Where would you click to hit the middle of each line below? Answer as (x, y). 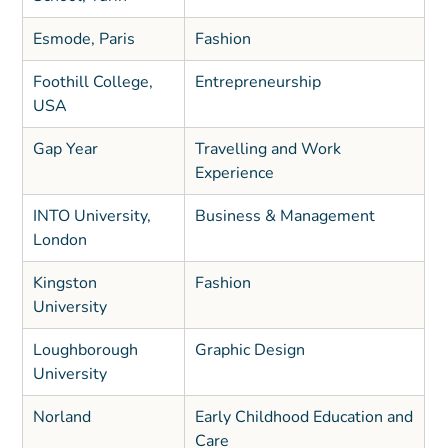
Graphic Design (249, 350)
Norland (61, 417)
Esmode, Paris (83, 39)
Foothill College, (92, 82)
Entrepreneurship (257, 82)
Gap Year (65, 149)
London (59, 240)
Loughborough (85, 350)
